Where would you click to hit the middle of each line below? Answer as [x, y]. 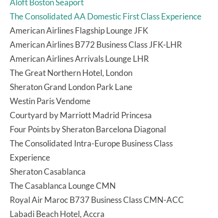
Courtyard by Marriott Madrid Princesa [81, 115]
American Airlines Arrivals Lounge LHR [79, 58]
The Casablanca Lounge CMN [63, 185]
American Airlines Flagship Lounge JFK [79, 30]
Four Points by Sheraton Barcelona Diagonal [88, 129]
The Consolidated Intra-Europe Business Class [91, 143]
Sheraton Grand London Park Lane [71, 87]
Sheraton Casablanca [48, 171]
